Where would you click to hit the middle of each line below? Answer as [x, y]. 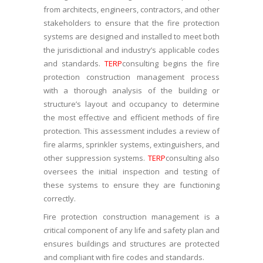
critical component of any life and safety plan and [131, 230]
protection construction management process [131, 77]
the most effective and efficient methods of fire [131, 117]
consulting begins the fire [171, 63]
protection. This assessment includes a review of [131, 131]
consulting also [192, 158]
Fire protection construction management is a [131, 216]
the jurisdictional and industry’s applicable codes [131, 50]
